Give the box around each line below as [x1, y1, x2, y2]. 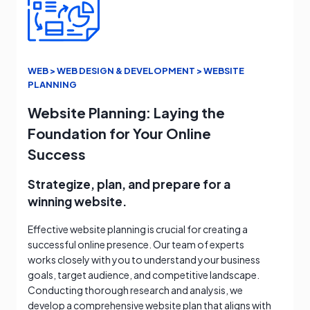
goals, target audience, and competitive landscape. [28, 268, 259, 282]
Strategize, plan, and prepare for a [28, 176, 230, 192]
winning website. [28, 194, 127, 210]
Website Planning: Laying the [28, 104, 225, 122]
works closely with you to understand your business [28, 253, 260, 266]
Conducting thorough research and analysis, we [28, 284, 243, 297]
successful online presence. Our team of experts [28, 238, 244, 251]
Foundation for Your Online [28, 125, 211, 143]
